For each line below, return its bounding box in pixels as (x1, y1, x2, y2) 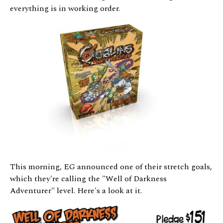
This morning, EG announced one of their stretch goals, (10, 160, 212, 173)
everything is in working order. (10, 2, 120, 14)
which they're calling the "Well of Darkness (10, 172, 167, 185)
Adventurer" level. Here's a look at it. (10, 184, 142, 197)
